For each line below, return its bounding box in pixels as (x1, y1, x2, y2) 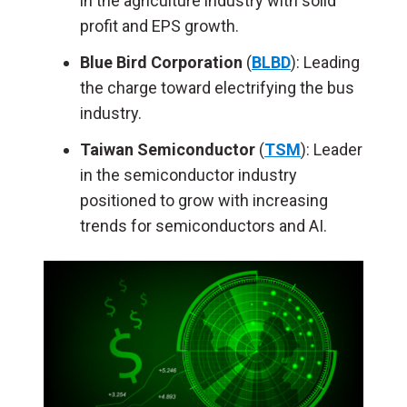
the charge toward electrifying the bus (80, 78, 354, 97)
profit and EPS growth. (80, 16, 239, 35)
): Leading (291, 53, 360, 72)
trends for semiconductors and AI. (80, 216, 327, 235)
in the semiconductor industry (80, 165, 297, 184)
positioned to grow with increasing (80, 191, 328, 210)
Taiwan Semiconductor (80, 140, 255, 159)
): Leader (301, 140, 362, 159)
